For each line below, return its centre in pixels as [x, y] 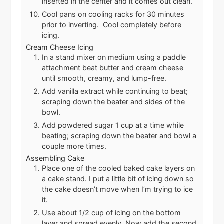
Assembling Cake [55, 158]
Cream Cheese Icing [60, 47]
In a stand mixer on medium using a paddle [114, 57]
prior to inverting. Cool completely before [112, 24]
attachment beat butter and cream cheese [113, 67]
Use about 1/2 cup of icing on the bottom [112, 212]
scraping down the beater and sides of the [114, 101]
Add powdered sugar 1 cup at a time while [113, 125]
